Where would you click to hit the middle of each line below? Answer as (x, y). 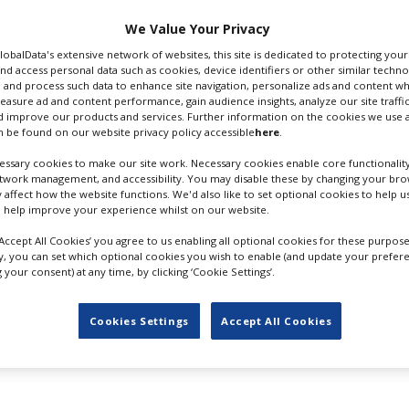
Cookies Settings (139, 320)
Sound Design (259, 180)
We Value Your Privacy (197, 28)
